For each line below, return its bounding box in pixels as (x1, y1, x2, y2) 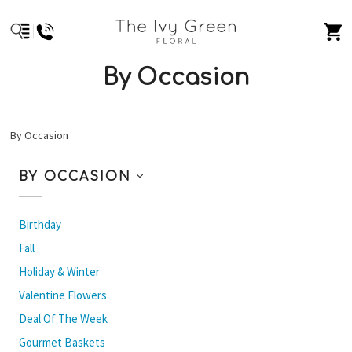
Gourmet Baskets (18, 334, 105, 350)
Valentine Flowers (18, 287, 107, 302)
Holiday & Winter (18, 263, 100, 279)
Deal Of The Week (18, 310, 108, 326)
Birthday (18, 216, 61, 232)
